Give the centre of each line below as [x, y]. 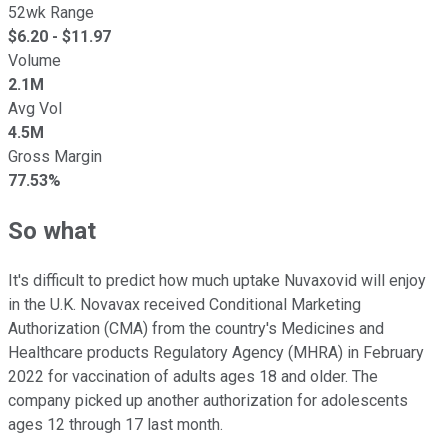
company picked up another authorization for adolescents [208, 400]
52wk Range [51, 12]
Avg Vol [35, 108]
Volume [34, 60]
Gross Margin [55, 156]
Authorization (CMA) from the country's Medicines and [196, 328]
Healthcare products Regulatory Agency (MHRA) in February [216, 352]
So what [52, 230]
